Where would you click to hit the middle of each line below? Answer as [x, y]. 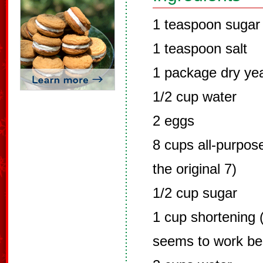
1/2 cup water [195, 97]
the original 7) [195, 169]
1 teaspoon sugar [206, 24]
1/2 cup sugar [195, 193]
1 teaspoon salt [200, 48]
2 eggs [173, 121]
